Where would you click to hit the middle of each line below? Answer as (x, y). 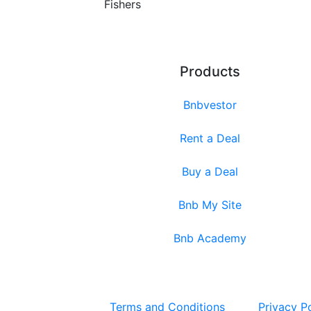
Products (210, 72)
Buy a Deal (210, 172)
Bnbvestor (210, 105)
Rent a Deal (210, 138)
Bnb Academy (210, 238)
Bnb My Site (210, 205)
